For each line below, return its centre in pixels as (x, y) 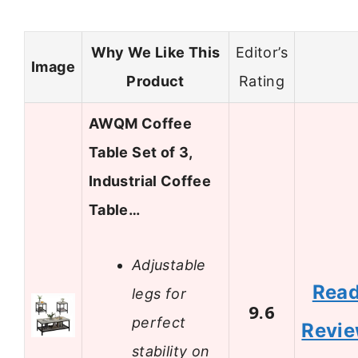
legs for (159, 293)
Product (155, 82)
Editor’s (262, 53)
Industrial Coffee (150, 181)
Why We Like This (155, 53)
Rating (262, 82)
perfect (159, 322)
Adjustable (169, 265)
